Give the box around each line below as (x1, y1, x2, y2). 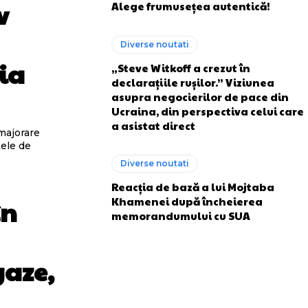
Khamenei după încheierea (111, 194, 263, 208)
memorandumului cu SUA (111, 208, 250, 223)
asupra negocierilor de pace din (111, 89, 289, 104)
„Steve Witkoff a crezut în (111, 60, 250, 75)
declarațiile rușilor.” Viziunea (111, 74, 274, 89)
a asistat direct (111, 118, 195, 133)
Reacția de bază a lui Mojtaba (111, 179, 274, 194)
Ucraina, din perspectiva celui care (111, 103, 304, 118)
